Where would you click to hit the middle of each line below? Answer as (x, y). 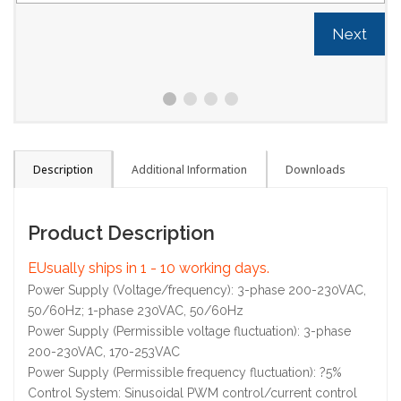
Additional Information (189, 170)
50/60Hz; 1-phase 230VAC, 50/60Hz (136, 311)
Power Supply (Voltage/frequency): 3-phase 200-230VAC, (197, 290)
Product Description (121, 233)
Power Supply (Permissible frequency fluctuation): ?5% (185, 372)
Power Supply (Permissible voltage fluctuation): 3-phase (189, 331)
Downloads (316, 170)
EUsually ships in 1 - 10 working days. (149, 268)
